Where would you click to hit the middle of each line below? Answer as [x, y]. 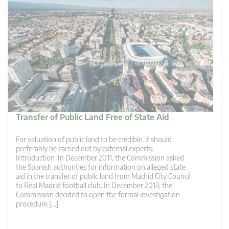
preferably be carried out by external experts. [85, 148]
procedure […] [37, 203]
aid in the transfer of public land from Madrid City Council [103, 176]
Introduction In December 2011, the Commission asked [100, 157]
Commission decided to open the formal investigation [98, 194]
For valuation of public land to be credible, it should [94, 139]
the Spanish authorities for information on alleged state [101, 167]
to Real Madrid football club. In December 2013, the [94, 185]
